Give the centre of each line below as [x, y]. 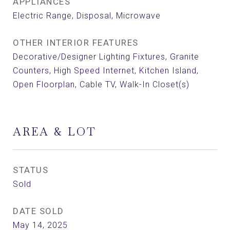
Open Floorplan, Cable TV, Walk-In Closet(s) [101, 84]
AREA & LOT [55, 132]
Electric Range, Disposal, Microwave [87, 16]
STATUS [31, 170]
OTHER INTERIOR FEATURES [76, 43]
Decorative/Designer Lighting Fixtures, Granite [106, 57]
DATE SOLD [39, 211]
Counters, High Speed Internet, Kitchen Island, [106, 71]
